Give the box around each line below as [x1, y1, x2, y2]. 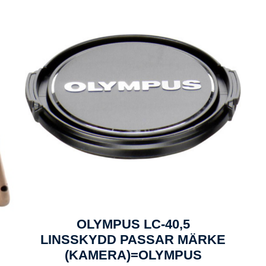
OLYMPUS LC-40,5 [76, 217, 190, 232]
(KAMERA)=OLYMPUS [64, 248, 202, 262]
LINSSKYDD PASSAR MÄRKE [40, 232, 226, 247]
